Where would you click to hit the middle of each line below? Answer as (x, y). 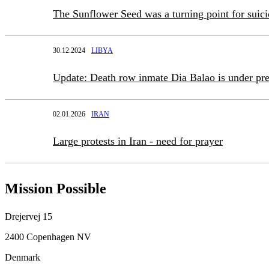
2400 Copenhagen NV (48, 237)
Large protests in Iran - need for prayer (138, 141)
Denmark (23, 257)
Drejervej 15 (29, 216)
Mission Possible (56, 188)
